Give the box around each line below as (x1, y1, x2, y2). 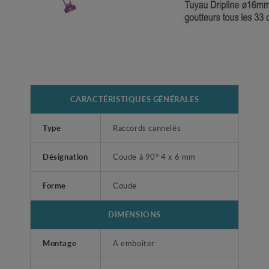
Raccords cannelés (113, 122, 181, 134)
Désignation (43, 151, 88, 163)
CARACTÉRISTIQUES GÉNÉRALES (70, 93, 199, 105)
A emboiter (113, 237, 155, 249)
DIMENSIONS (108, 208, 161, 220)
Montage (43, 237, 77, 249)
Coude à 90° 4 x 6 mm (113, 151, 196, 163)
